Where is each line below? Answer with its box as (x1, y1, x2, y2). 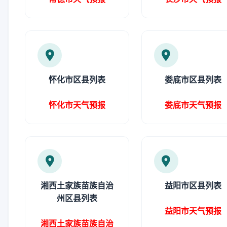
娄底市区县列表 (165, 74, 222, 85)
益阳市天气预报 (165, 206, 222, 216)
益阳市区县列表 (165, 180, 222, 191)
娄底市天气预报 (165, 100, 222, 110)
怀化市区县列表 (48, 74, 105, 85)
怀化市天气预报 (48, 100, 105, 110)
